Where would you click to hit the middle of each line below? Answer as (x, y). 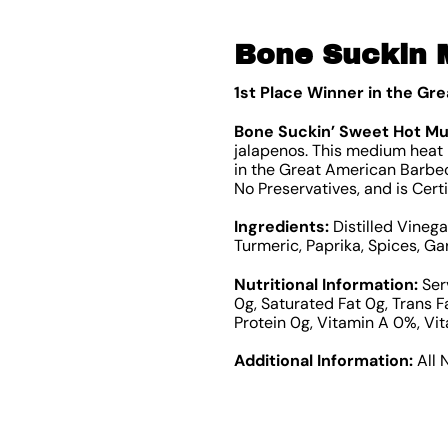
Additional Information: (323, 360)
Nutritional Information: (325, 284)
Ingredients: (281, 227)
